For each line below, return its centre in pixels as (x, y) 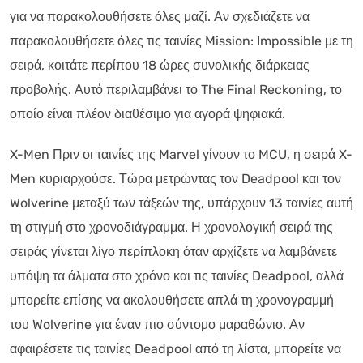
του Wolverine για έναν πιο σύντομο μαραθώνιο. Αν (157, 324)
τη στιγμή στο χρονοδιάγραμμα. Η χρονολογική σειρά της (171, 227)
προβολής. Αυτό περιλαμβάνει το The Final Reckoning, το (176, 89)
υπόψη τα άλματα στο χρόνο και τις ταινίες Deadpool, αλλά (177, 275)
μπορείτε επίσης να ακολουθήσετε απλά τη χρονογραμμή (172, 300)
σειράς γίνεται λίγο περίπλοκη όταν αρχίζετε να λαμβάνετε (173, 251)
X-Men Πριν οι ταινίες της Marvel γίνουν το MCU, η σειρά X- (181, 154)
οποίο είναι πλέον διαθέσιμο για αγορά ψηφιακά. (147, 113)
